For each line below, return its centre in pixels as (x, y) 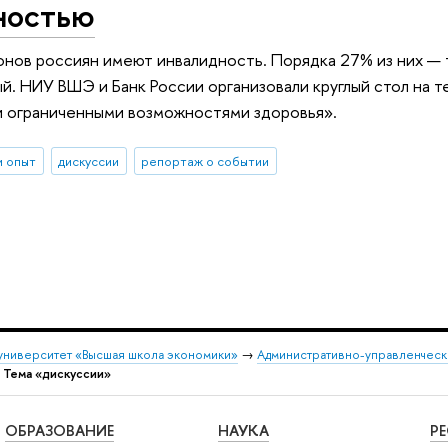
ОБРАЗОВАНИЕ (59, 431)
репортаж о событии (205, 160)
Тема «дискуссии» (57, 373)
